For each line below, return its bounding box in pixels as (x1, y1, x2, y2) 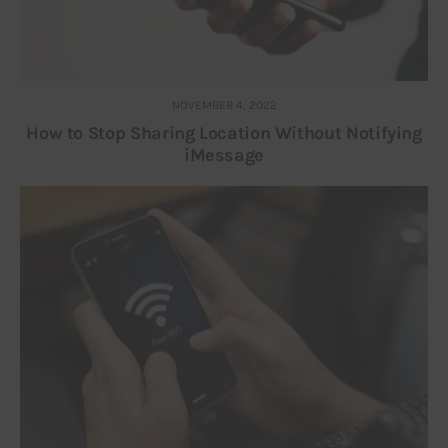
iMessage (183, 143, 265, 166)
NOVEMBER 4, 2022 (171, 97, 277, 112)
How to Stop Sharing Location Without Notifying (26, 121, 422, 144)
